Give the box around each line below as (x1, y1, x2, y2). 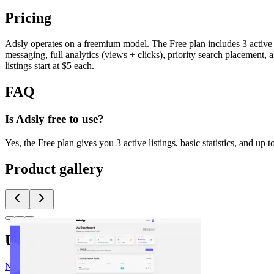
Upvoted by (5, 232, 76, 249)
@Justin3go (54, 261, 100, 272)
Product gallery (5, 160, 103, 177)
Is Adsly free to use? (5, 112, 104, 125)
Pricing (5, 10, 51, 26)
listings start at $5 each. (5, 61, 94, 72)
